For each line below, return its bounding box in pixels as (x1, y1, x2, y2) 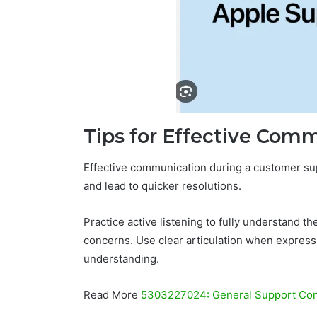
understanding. (83, 252, 159, 266)
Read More (83, 288, 141, 302)
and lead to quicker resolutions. (83, 179, 241, 193)
